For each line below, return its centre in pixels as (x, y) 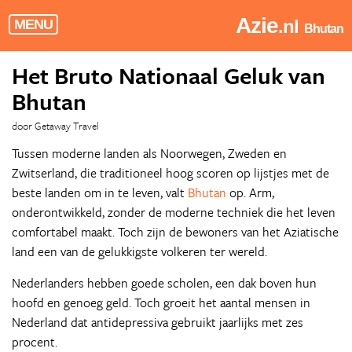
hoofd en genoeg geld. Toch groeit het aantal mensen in (161, 302)
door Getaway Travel (55, 126)
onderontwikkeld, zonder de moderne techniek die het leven (174, 212)
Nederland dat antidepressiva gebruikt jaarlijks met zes (158, 322)
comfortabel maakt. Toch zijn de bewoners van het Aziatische (175, 232)
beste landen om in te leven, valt (100, 192)
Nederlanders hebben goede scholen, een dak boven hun (164, 283)
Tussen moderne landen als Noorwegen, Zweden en (149, 153)
